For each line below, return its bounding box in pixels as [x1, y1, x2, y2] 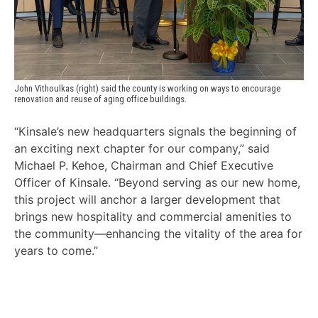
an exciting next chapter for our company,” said [14, 141, 270, 155]
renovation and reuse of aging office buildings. [14, 94, 187, 105]
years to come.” [14, 243, 98, 258]
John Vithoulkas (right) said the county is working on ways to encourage [14, 83, 280, 94]
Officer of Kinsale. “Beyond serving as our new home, [14, 175, 300, 190]
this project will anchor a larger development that [14, 192, 280, 207]
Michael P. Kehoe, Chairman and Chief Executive [14, 158, 273, 172]
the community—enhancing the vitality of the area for [14, 226, 302, 241]
